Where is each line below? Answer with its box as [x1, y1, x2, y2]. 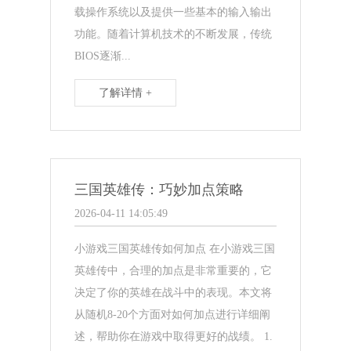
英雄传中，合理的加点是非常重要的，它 [74, 264, 273, 277]
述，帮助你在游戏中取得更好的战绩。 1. [74, 330, 273, 342]
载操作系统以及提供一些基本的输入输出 [74, 5, 273, 18]
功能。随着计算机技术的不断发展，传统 [74, 27, 273, 40]
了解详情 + [99, 86, 153, 99]
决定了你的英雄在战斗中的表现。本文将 [74, 286, 273, 299]
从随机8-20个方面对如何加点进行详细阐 [74, 308, 271, 320]
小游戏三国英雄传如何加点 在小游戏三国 [74, 242, 276, 255]
